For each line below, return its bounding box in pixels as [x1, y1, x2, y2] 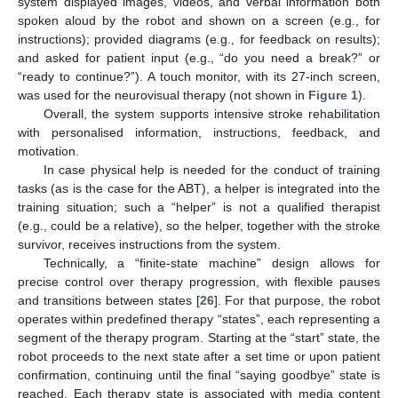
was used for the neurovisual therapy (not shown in [18, 88, 308, 103]
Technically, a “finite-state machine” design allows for [43, 256, 380, 271]
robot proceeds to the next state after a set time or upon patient [18, 349, 380, 364]
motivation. [18, 144, 79, 159]
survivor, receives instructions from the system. [18, 237, 281, 252]
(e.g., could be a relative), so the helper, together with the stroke [18, 219, 380, 234]
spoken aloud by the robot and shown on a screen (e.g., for [18, 13, 380, 28]
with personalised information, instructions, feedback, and [18, 125, 380, 140]
